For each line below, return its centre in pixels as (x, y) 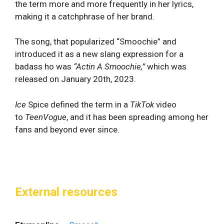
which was (167, 66)
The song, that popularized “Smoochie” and (96, 41)
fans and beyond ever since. (67, 129)
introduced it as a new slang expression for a (99, 54)
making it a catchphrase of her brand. (85, 16)
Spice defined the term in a (78, 104)
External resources (66, 192)
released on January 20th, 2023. (75, 79)
